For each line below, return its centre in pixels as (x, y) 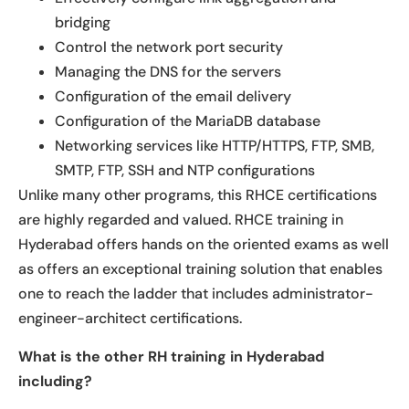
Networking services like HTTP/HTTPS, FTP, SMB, (215, 146)
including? (55, 381)
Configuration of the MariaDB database (188, 121)
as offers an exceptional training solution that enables (200, 269)
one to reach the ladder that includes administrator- (196, 294)
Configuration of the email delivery (173, 97)
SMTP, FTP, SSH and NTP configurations (185, 171)
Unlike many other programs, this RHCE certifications (198, 195)
